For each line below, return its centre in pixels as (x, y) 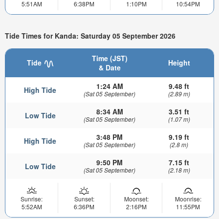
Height (179, 63)
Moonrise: (188, 199)
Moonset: (136, 199)
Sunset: (84, 199)
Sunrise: (32, 199)
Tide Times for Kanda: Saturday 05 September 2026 (90, 35)
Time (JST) (109, 58)
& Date (109, 68)
